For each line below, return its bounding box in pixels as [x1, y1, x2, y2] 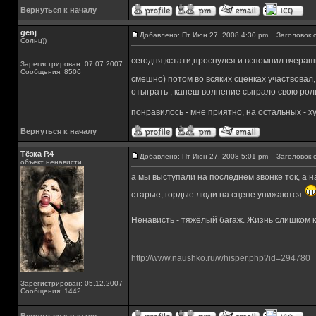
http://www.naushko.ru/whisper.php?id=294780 [131, 253, 310, 263]
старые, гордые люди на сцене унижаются [131, 190, 304, 200]
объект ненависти [20, 158, 82, 166]
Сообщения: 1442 [20, 287, 81, 295]
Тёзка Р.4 [20, 150, 54, 158]
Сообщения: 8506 [20, 68, 81, 75]
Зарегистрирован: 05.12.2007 [20, 279, 123, 287]
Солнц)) [20, 37, 47, 44]
